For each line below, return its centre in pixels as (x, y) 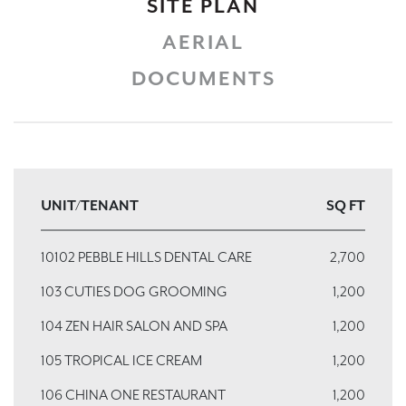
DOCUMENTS (203, 78)
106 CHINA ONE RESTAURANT (133, 395)
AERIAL (203, 42)
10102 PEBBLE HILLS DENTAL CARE (146, 257)
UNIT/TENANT (90, 205)
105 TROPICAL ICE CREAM (121, 360)
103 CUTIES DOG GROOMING (134, 291)
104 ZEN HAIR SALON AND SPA (134, 326)
